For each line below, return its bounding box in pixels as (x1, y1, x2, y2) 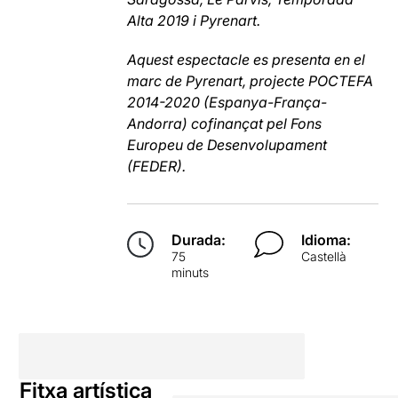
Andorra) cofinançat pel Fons (127, 114, 322, 132)
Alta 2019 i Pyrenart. (127, 11, 261, 29)
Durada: (171, 230, 227, 249)
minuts (171, 264, 210, 280)
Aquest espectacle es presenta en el (127, 50, 366, 68)
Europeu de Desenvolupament (127, 135, 328, 154)
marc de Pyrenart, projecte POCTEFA (127, 71, 374, 90)
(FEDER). (127, 156, 187, 175)
